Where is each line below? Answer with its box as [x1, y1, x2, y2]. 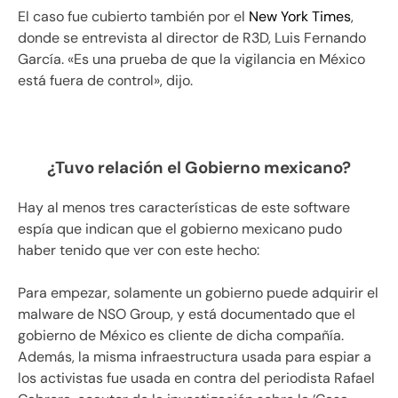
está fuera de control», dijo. [18, 71, 193, 91]
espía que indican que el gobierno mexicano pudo [18, 219, 342, 239]
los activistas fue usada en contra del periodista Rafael [18, 369, 375, 388]
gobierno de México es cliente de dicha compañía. [18, 326, 344, 346]
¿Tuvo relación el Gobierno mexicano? [47, 156, 351, 179]
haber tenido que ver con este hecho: [18, 241, 259, 260]
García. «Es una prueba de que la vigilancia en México [18, 50, 365, 69]
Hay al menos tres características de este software [18, 198, 350, 218]
